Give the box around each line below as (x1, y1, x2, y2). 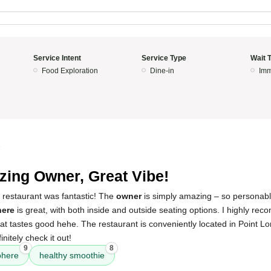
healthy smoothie (39, 250, 105, 260)
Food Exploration (41, 67, 98, 75)
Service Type (142, 54, 186, 62)
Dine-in (150, 67, 174, 75)
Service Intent (33, 54, 81, 62)
